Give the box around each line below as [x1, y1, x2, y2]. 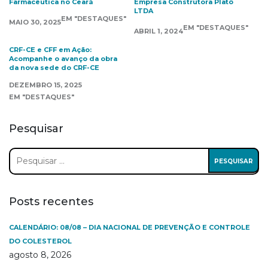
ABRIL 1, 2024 [134, 27, 183, 35]
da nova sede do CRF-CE [9, 63, 99, 72]
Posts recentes [9, 195, 93, 208]
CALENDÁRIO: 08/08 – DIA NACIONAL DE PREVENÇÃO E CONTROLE [9, 223, 250, 232]
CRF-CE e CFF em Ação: [9, 45, 92, 54]
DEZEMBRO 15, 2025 [9, 81, 82, 89]
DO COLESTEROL [9, 237, 72, 245]
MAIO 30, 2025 [9, 18, 61, 26]
